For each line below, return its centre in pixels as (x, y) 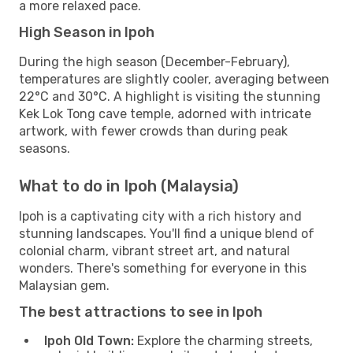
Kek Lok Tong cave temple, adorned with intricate (165, 113)
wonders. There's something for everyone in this (163, 268)
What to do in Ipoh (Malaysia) (129, 186)
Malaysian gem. (64, 285)
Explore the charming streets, (223, 340)
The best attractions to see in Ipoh (141, 312)
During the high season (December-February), (154, 61)
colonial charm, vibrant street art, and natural (154, 251)
